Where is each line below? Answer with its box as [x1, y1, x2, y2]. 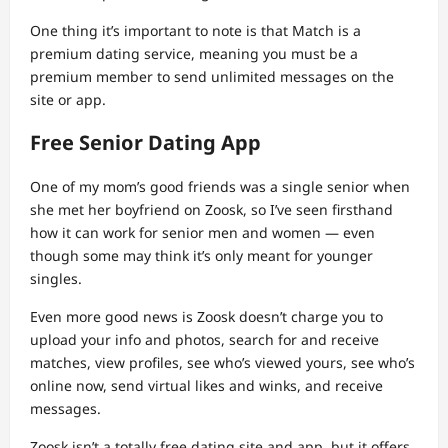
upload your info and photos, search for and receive [30, 330, 379, 350]
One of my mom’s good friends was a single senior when [30, 177, 410, 197]
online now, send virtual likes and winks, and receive [30, 376, 383, 396]
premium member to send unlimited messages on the [30, 67, 394, 87]
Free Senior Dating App [30, 129, 261, 157]
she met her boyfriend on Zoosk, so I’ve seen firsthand [30, 200, 393, 220]
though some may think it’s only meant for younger [30, 246, 373, 266]
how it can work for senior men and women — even [30, 223, 375, 243]
